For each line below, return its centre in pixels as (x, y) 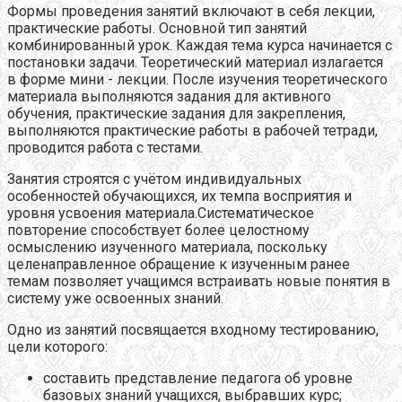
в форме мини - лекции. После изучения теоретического (197, 80)
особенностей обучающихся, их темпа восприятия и (179, 197)
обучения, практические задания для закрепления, (176, 114)
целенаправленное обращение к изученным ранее (179, 265)
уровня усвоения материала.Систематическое (161, 214)
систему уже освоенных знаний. (115, 299)
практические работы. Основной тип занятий (159, 29)
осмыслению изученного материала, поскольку (167, 248)
